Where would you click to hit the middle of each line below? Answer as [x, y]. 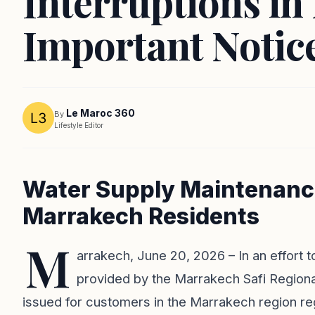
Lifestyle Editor [79, 125]
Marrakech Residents [141, 216]
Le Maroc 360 [101, 112]
